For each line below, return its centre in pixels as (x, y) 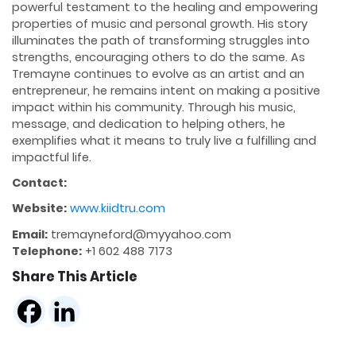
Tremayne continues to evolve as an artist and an (158, 74)
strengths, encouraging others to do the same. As (159, 58)
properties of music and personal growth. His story (160, 24)
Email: (30, 234)
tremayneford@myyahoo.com (139, 234)
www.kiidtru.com (118, 209)
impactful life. (52, 158)
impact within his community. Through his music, (154, 108)
